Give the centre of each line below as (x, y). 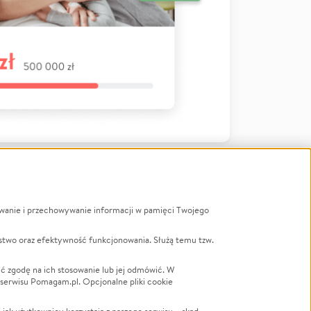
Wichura (121, 283)
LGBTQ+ (122, 247)
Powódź (120, 265)
